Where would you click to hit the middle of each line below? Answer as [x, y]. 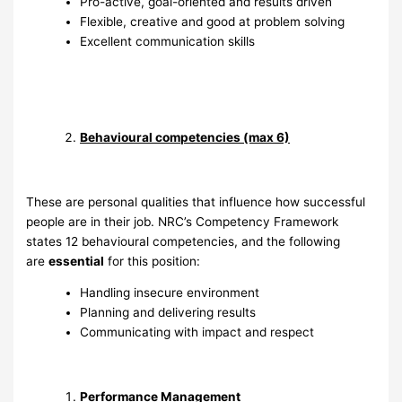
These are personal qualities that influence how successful [196, 201]
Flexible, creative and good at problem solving [213, 22]
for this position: [153, 261]
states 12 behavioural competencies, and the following [184, 241]
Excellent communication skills [168, 42]
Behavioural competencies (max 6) [185, 138]
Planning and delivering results [168, 313]
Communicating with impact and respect [197, 332]
